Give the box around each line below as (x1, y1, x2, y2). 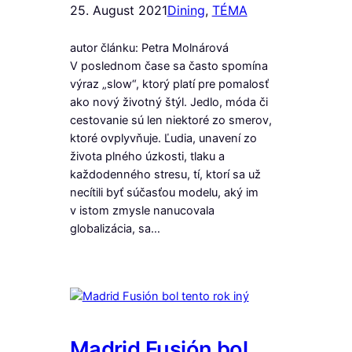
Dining (167, 2, 205, 19)
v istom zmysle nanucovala (69, 203, 214, 218)
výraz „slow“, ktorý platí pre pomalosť (69, 77, 269, 92)
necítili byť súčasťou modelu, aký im (69, 185, 258, 200)
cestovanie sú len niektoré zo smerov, (69, 113, 272, 128)
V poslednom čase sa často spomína (69, 59, 268, 74)
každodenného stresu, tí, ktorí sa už (69, 167, 261, 182)
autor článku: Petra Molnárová (69, 41, 229, 56)
